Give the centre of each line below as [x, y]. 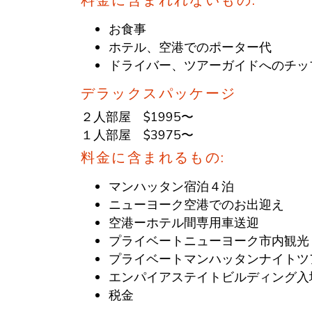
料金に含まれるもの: [153, 157]
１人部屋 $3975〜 [137, 135]
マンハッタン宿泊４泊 [171, 186]
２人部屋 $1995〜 [137, 117]
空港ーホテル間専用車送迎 [184, 223]
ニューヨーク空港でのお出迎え [196, 204]
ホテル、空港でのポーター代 [190, 47]
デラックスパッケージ [158, 93]
